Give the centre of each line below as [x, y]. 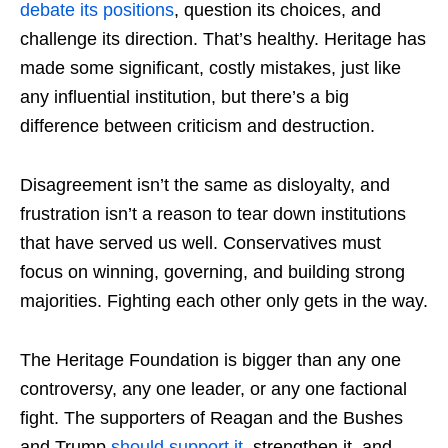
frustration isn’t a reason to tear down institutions [213, 214]
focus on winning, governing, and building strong [212, 272]
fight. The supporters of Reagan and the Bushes [211, 418]
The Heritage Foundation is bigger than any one [210, 360]
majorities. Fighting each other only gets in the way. [224, 301]
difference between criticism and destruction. [197, 126]
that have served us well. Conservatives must [200, 243]
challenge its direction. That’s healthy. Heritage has [223, 39]
